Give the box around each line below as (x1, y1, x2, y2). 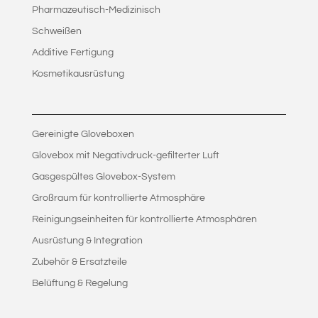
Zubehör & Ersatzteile (31, 257, 127, 268)
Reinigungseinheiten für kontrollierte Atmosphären (31, 214, 257, 225)
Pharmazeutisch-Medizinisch (31, 5, 160, 16)
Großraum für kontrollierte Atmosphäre (31, 193, 205, 204)
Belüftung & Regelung (31, 278, 128, 289)
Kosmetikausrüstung (31, 69, 124, 79)
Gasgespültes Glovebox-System (31, 172, 175, 182)
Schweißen (31, 26, 82, 37)
